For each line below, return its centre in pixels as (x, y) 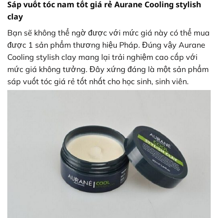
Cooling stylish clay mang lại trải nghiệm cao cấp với (102, 57)
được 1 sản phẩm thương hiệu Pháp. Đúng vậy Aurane (106, 45)
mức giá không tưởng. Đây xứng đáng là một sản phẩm (108, 69)
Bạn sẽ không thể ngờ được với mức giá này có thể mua (109, 32)
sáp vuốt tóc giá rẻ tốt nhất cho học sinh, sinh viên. (98, 81)
